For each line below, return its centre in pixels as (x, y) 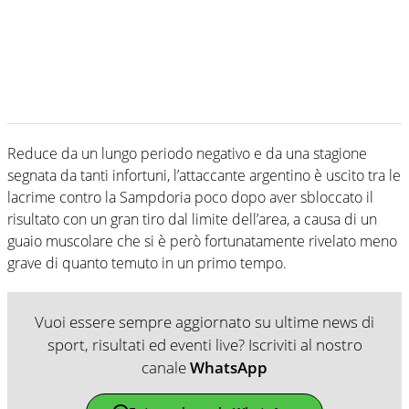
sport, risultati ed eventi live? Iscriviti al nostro (204, 344)
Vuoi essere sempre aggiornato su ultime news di (204, 321)
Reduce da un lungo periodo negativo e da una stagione (187, 153)
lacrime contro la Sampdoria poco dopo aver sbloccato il (190, 197)
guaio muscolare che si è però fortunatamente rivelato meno (202, 241)
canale (166, 367)
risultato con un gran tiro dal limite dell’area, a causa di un (192, 219)
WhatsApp (229, 367)
